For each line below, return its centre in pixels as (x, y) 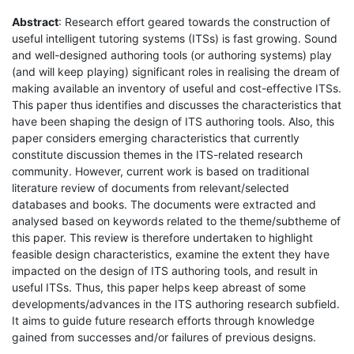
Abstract (35, 21)
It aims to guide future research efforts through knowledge (163, 320)
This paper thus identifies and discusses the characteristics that (177, 104)
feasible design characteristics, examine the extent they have (171, 254)
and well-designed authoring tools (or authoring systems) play (172, 55)
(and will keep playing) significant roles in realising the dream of (176, 71)
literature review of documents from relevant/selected (151, 187)
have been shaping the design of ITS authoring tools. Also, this (173, 121)
